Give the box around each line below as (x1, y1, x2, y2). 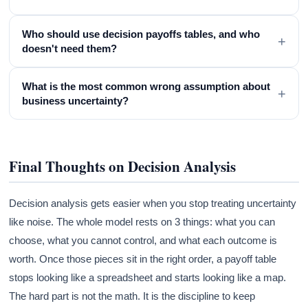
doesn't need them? (22, 42, 118, 54)
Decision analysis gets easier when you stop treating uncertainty (9, 197, 297, 209)
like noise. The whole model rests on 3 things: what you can (9, 215, 276, 228)
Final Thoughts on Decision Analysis (9, 155, 236, 177)
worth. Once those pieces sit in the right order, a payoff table (9, 252, 277, 265)
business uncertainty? (22, 94, 129, 107)
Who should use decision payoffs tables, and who (22, 27, 261, 40)
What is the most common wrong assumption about (22, 80, 271, 92)
